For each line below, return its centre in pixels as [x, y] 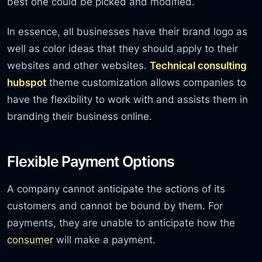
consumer [30, 240]
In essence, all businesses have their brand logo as [127, 32]
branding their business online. [80, 116]
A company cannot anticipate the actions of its [116, 189]
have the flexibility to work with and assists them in [128, 99]
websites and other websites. [79, 65]
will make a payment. [105, 240]
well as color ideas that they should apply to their [123, 49]
